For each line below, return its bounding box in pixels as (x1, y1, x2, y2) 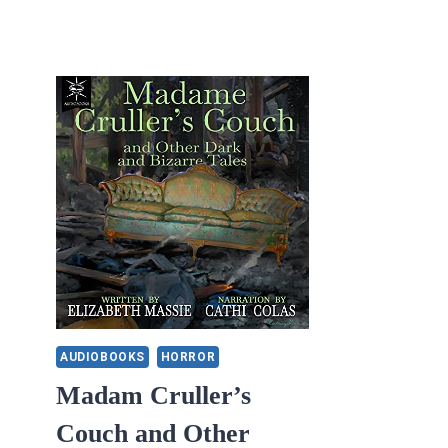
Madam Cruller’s (56, 381, 251, 411)
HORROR (160, 349, 216, 364)
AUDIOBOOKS (60, 349, 145, 364)
